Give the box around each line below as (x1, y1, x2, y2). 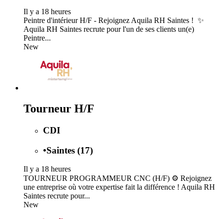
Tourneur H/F (23, 102, 94, 115)
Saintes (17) (46, 145, 93, 155)
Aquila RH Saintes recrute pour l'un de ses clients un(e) (23, 25, 194, 34)
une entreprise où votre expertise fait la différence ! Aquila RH (23, 183, 215, 192)
